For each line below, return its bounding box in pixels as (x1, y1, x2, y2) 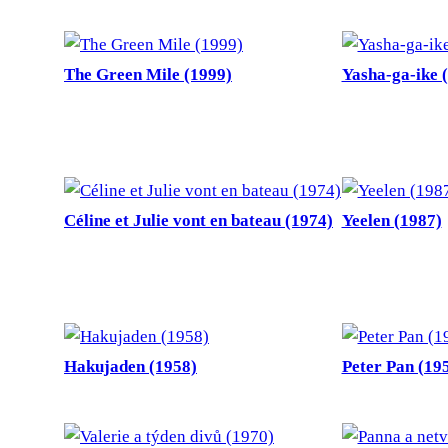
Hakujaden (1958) (64, 357, 197, 377)
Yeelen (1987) (341, 211, 442, 231)
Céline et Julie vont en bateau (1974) (64, 211, 333, 231)
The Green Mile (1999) (64, 65, 232, 85)
